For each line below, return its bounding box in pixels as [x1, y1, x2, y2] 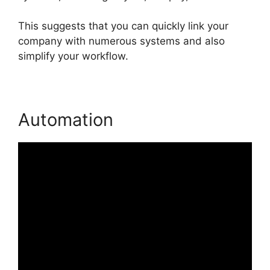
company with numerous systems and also [18, 35, 225, 48]
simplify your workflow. [18, 50, 128, 63]
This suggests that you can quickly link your [18, 20, 228, 33]
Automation [18, 109, 113, 131]
